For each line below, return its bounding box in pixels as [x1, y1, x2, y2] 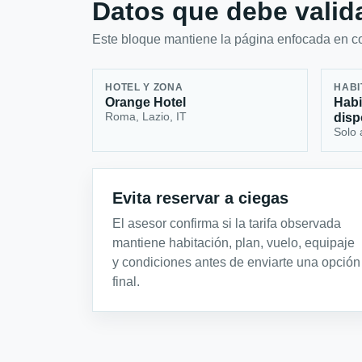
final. [112, 274, 140, 288]
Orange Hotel [105, 95, 187, 110]
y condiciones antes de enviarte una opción [112, 255, 360, 269]
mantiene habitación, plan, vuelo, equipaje [112, 235, 355, 250]
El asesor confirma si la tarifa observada [112, 216, 341, 230]
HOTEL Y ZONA [105, 82, 183, 93]
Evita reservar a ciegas [112, 188, 288, 207]
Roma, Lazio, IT [105, 110, 187, 124]
